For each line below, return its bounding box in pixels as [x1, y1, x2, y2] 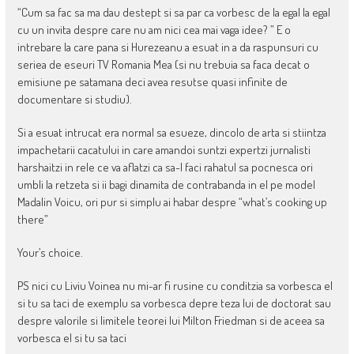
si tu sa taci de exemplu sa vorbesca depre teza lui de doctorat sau [17, 295, 331, 311]
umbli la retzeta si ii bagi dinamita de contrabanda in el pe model [17, 176, 315, 192]
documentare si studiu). [17, 91, 132, 107]
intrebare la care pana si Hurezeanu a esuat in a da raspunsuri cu [17, 39, 318, 55]
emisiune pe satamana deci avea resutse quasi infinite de [17, 73, 288, 89]
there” [17, 211, 48, 227]
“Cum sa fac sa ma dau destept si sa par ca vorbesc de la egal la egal [17, 4, 330, 20]
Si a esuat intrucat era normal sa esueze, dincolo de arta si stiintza [17, 124, 326, 140]
